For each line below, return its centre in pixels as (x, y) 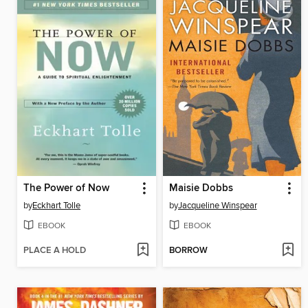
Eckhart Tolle (56, 205)
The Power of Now (66, 188)
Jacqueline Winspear (217, 205)
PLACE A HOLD (55, 251)
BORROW (188, 251)
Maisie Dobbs (201, 188)
